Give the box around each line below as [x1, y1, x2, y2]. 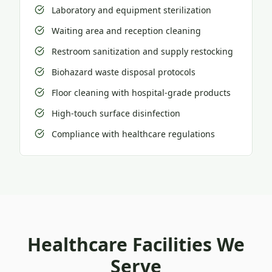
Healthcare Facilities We [27, 232, 245, 257]
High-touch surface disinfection [52, 107, 180, 119]
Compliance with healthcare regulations [52, 128, 215, 140]
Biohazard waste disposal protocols [52, 66, 195, 78]
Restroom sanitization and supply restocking [52, 46, 233, 57]
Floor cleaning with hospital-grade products [52, 87, 231, 98]
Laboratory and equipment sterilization [52, 4, 211, 16]
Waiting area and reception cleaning [52, 25, 201, 36]
